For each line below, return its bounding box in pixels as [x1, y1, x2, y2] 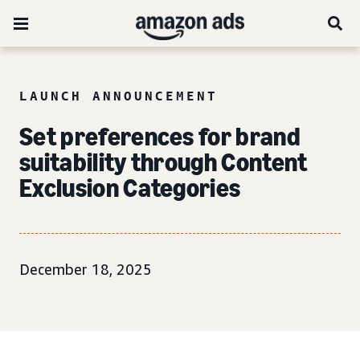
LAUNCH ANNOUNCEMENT [19, 88, 218, 104]
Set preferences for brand [19, 121, 301, 152]
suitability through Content [19, 147, 308, 178]
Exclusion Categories [19, 173, 241, 203]
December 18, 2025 [19, 260, 152, 278]
